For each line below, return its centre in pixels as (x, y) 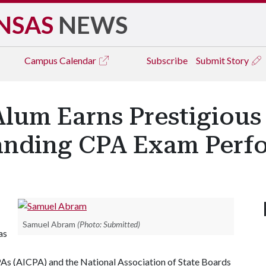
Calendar (79, 60)
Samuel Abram (49, 224)
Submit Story (223, 60)
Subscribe (167, 60)
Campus (42, 60)
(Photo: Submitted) (109, 224)
